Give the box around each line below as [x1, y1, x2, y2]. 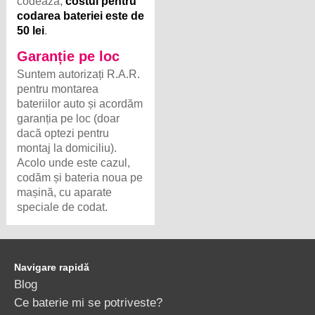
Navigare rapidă [14, 261, 89, 273]
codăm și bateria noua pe [17, 172, 143, 184]
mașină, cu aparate [17, 186, 112, 199]
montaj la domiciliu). [17, 142, 117, 155]
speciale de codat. [17, 201, 108, 214]
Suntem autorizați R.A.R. [17, 68, 141, 81]
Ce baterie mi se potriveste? [14, 295, 162, 309]
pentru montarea [17, 83, 99, 96]
